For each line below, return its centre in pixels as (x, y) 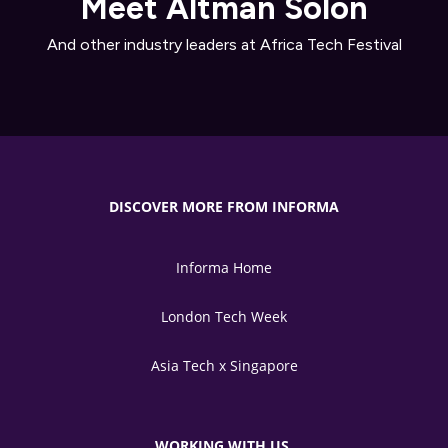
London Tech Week (224, 316)
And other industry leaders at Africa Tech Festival (224, 44)
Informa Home (224, 267)
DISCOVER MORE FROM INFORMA (224, 206)
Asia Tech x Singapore (224, 365)
